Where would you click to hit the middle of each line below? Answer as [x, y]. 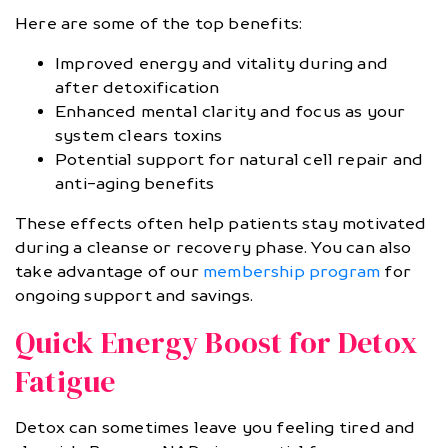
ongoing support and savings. [134, 296]
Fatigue [65, 382]
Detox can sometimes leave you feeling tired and [215, 428]
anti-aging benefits [135, 184]
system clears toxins [139, 136]
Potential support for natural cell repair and [239, 160]
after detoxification [137, 88]
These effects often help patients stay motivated [221, 224]
